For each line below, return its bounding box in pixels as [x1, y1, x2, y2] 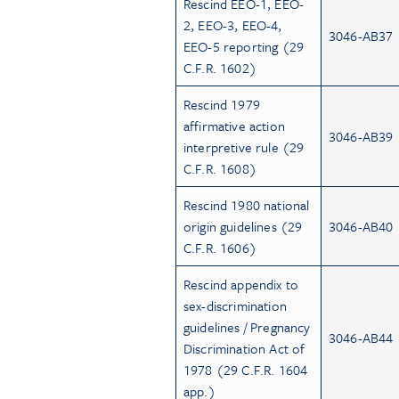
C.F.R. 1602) [183, 57, 256, 77]
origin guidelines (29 [183, 216, 303, 236]
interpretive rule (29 [183, 136, 305, 157]
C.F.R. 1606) [183, 237, 256, 257]
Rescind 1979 [183, 94, 260, 114]
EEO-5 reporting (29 [183, 36, 305, 56]
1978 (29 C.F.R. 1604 [183, 359, 308, 379]
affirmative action [183, 115, 285, 135]
